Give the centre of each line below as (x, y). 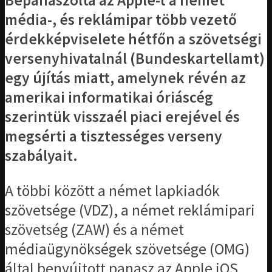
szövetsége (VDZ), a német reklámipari (130, 210)
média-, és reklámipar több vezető (121, 20)
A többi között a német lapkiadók (112, 190)
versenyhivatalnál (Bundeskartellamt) (135, 59)
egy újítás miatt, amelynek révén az (125, 78)
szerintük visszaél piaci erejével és (122, 117)
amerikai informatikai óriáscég (109, 97)
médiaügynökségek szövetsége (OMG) (127, 249)
